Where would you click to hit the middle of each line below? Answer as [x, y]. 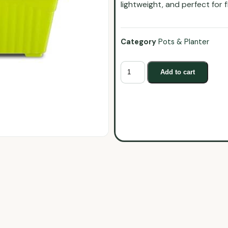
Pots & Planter [184, 42]
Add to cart [178, 72]
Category [138, 42]
